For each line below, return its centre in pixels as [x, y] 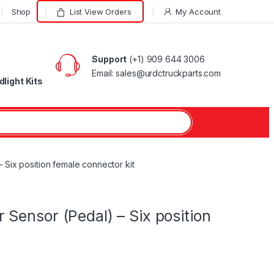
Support [109, 59]
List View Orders [100, 11]
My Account [198, 11]
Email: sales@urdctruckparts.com [156, 73]
